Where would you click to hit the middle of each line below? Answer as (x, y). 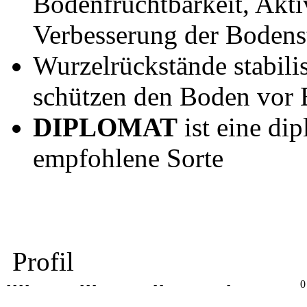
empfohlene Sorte (128, 158)
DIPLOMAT (105, 127)
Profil (43, 262)
